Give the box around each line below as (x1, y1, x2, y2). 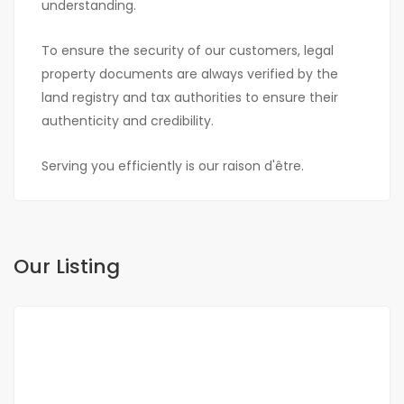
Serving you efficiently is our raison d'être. (41, 157, 304, 176)
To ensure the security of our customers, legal (41, 41, 334, 60)
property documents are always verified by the (41, 65, 338, 84)
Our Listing (14, 252, 120, 281)
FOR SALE (60, 340, 117, 358)
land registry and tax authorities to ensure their (41, 88, 338, 107)
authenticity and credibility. (41, 112, 214, 131)
